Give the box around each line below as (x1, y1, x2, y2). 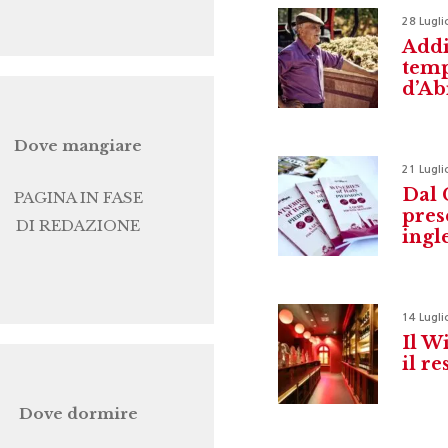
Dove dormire (18, 403, 138, 423)
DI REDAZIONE (16, 215, 141, 235)
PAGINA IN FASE (13, 187, 143, 207)
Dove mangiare (14, 135, 143, 155)
